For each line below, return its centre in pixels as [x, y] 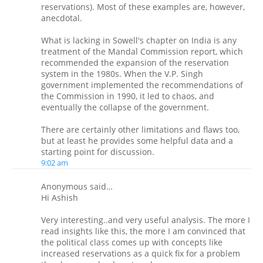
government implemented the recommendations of [142, 85]
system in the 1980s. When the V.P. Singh [122, 74]
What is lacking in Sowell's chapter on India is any [139, 41]
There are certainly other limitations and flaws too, [140, 130]
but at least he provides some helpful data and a [137, 141]
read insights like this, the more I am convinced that [143, 231]
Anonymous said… [77, 187]
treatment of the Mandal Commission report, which [142, 52]
